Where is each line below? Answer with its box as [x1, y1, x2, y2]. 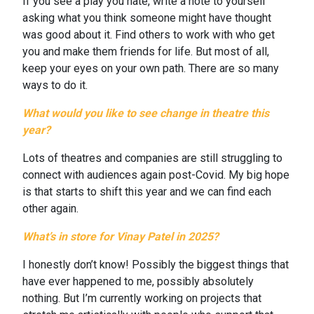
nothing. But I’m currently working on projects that [22, 292, 261, 306]
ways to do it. [22, 78, 88, 93]
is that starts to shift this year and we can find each [22, 185, 271, 199]
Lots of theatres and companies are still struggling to [22, 151, 282, 165]
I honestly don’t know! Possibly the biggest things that [22, 258, 289, 272]
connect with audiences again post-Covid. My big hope [22, 168, 289, 182]
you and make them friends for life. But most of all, [22, 45, 269, 59]
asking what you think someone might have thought [22, 11, 271, 25]
